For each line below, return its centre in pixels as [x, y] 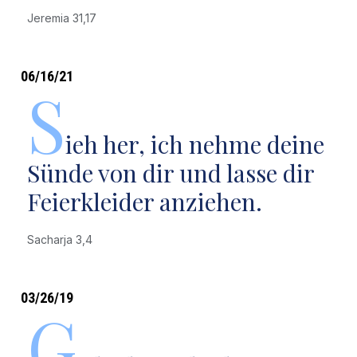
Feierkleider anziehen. [144, 202]
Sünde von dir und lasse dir [170, 173]
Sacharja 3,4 [63, 239]
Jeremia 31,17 [65, 18]
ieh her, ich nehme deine [194, 144]
